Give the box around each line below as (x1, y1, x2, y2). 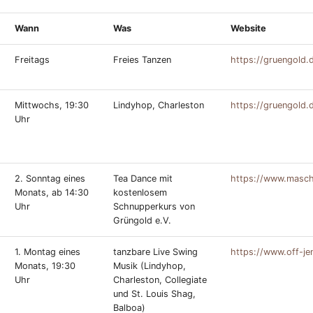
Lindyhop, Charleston (113, 100, 204, 110)
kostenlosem (113, 187, 167, 198)
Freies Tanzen (113, 54, 171, 65)
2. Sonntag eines (15, 173, 85, 184)
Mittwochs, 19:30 (15, 100, 89, 110)
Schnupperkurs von (113, 201, 195, 212)
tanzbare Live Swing (113, 247, 198, 257)
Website (231, 23, 266, 34)
